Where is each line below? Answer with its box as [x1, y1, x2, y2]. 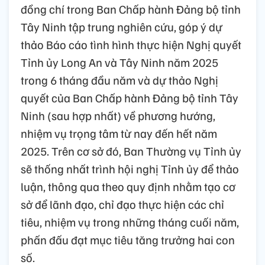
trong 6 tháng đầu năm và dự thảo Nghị [21, 72, 218, 88]
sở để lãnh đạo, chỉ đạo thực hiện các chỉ [21, 196, 224, 212]
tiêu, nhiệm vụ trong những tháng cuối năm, [21, 214, 239, 230]
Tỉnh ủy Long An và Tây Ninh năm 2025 [21, 54, 218, 70]
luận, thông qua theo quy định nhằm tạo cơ [21, 178, 235, 194]
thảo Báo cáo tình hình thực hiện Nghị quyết [21, 36, 241, 52]
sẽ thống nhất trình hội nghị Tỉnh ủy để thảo [21, 160, 239, 176]
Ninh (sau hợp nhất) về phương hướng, [21, 107, 215, 123]
